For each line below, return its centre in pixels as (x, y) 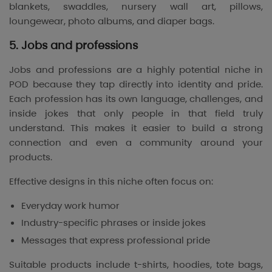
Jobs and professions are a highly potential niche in (136, 69)
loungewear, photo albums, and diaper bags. (112, 21)
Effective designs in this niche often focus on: (111, 181)
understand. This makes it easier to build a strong (136, 127)
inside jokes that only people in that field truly (136, 113)
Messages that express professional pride (116, 240)
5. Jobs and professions (73, 45)
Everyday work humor (70, 205)
